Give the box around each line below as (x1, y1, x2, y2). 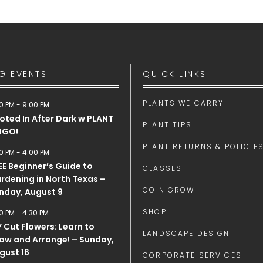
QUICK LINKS (143, 68, 207, 80)
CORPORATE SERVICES (143, 249, 242, 260)
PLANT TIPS (143, 119, 193, 130)
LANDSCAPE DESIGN (143, 228, 230, 238)
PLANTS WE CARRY (143, 97, 224, 108)
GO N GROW (143, 184, 195, 195)
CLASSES (143, 163, 183, 173)
